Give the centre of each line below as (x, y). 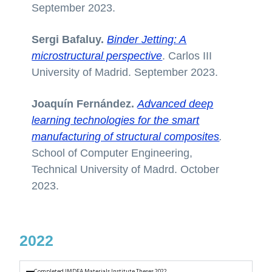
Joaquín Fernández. (83, 104)
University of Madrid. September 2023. (125, 72)
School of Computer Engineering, (112, 153)
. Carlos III (187, 56)
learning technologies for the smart (116, 120)
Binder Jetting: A (147, 39)
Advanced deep (175, 104)
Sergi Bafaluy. (68, 39)
